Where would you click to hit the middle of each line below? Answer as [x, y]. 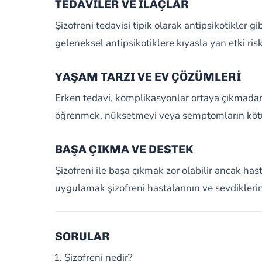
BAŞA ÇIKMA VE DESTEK [124, 149]
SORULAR [82, 236]
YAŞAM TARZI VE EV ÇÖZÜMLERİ [148, 77]
